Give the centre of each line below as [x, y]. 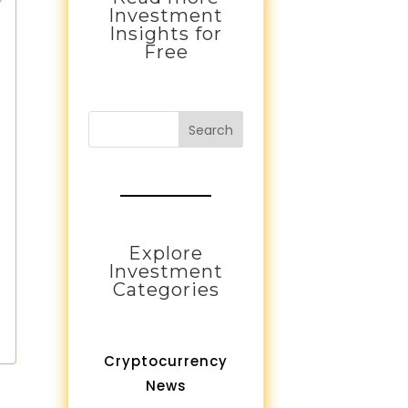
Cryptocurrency [166, 362]
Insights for [166, 34]
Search [211, 130]
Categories [166, 290]
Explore [166, 254]
